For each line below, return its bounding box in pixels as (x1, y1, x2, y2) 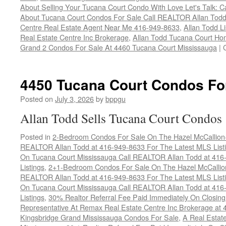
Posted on (20, 93, 53, 104)
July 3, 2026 (55, 93, 94, 104)
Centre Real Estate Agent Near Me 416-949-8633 (20, 22, 180, 32)
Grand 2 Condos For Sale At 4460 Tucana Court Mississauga (20, 42, 217, 52)
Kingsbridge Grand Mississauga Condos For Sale (20, 212, 179, 222)
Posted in (20, 131, 50, 142)
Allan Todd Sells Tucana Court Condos (20, 109, 222, 127)
